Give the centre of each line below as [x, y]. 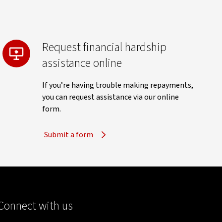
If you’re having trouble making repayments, [118, 85]
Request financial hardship [104, 47]
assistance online [82, 63]
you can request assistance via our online [111, 97]
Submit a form [69, 135]
